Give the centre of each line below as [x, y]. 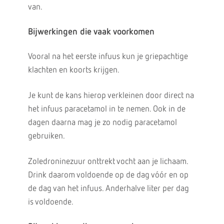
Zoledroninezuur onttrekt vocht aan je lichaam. [108, 162]
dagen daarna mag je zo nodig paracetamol [102, 123]
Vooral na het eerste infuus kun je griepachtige [108, 57]
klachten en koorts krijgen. [73, 70]
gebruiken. [46, 136]
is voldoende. [50, 202]
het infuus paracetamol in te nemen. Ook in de [106, 109]
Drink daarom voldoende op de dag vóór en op [108, 175]
